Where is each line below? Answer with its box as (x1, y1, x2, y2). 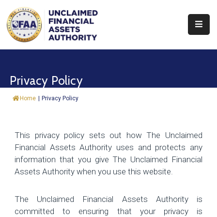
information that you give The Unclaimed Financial (15, 154, 202, 164)
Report (7, 109, 31, 118)
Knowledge (7, 203, 46, 212)
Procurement (7, 180, 54, 189)
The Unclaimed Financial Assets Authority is (15, 194, 202, 204)
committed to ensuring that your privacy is (15, 206, 202, 216)
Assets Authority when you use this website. (15, 166, 173, 176)
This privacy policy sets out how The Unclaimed (15, 130, 202, 140)
